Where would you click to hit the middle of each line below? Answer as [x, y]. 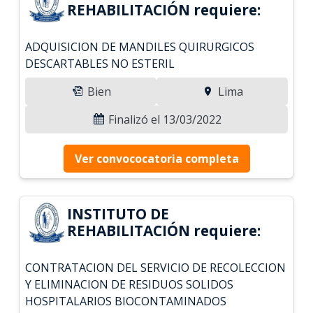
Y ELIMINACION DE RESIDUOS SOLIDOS [130, 284]
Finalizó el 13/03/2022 [163, 119]
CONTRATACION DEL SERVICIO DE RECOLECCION [156, 267]
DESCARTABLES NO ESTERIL [100, 63]
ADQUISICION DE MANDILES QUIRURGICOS [140, 46]
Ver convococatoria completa [156, 158]
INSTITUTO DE [118, 213]
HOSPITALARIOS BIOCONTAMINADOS [126, 301]
